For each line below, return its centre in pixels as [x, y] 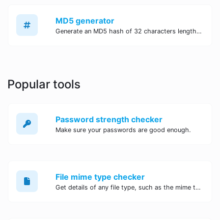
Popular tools [44, 84]
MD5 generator [85, 20]
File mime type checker [100, 177]
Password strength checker [109, 119]
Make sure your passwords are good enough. [123, 130]
